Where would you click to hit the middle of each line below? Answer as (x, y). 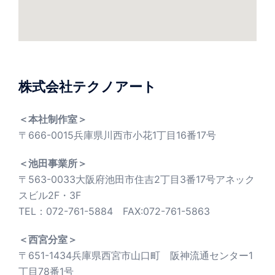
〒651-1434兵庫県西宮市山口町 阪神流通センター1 (136, 256)
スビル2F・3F (50, 196)
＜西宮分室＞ (48, 240)
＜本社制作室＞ (53, 119)
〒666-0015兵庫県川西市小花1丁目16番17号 (117, 135)
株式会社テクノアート (87, 87)
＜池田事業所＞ (53, 164)
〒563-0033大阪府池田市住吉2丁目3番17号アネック (137, 180)
